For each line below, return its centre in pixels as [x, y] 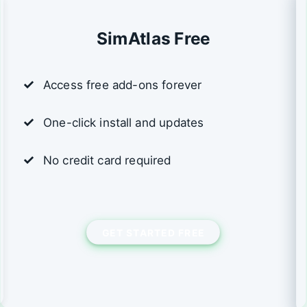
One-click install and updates [124, 123]
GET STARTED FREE [153, 232]
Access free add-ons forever [123, 85]
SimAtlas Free [153, 38]
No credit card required [107, 160]
